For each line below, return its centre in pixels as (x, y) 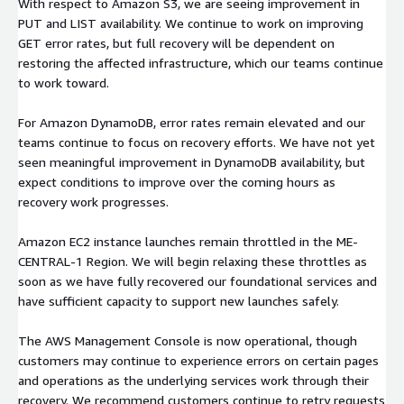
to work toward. (64, 82)
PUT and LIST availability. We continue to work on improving (191, 23)
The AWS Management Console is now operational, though (188, 340)
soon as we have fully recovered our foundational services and (197, 280)
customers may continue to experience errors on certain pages (198, 360)
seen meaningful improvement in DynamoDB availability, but (192, 161)
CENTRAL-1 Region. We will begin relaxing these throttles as (193, 261)
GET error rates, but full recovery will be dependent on (176, 42)
